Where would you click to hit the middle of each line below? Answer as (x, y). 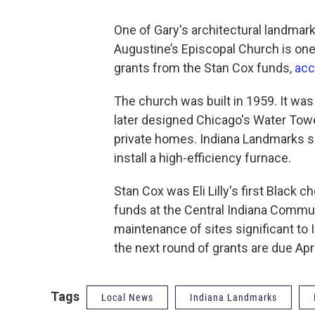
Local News (127, 297)
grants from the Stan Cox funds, (204, 68)
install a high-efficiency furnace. (202, 158)
